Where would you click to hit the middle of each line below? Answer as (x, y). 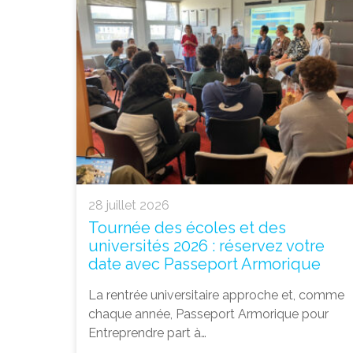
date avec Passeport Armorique (204, 264)
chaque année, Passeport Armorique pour (208, 314)
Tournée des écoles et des (187, 227)
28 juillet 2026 (129, 205)
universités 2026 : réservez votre (206, 245)
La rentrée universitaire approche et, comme (216, 295)
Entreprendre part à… (147, 333)
